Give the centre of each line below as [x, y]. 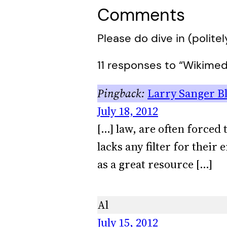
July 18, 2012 [128, 111]
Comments [141, 15]
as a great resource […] [155, 164]
